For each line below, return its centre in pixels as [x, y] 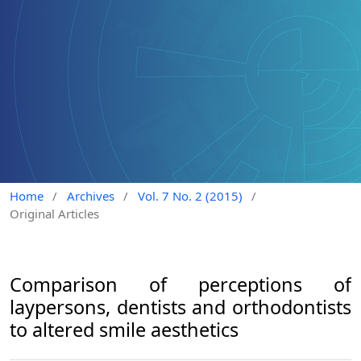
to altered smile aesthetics [124, 330]
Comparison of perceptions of [180, 285]
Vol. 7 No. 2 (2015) [190, 196]
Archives [90, 196]
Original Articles [54, 214]
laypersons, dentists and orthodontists [180, 307]
